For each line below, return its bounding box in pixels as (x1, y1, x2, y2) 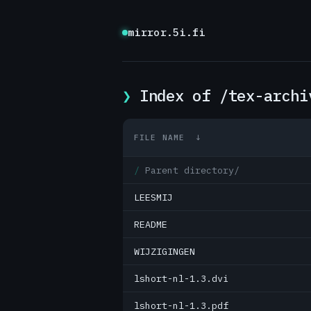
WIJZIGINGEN (134, 245, 195, 258)
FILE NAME (134, 133, 185, 142)
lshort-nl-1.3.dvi (134, 272, 228, 285)
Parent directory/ (145, 164, 239, 176)
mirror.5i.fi (128, 26, 205, 39)
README (134, 218, 167, 230)
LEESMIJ (134, 191, 173, 203)
